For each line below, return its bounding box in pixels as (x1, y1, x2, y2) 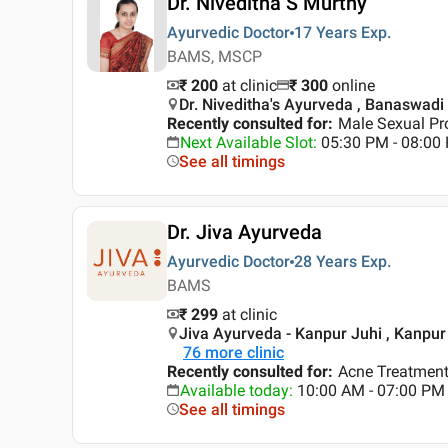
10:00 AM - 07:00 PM (297, 381, 445, 401)
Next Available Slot (180, 133, 313, 153)
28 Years (294, 252, 357, 272)
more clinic (205, 343, 284, 363)
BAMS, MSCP (167, 47, 262, 67)
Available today (180, 381, 289, 401)
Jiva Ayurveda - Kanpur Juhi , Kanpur (179, 324, 446, 344)
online (332, 76, 375, 96)
